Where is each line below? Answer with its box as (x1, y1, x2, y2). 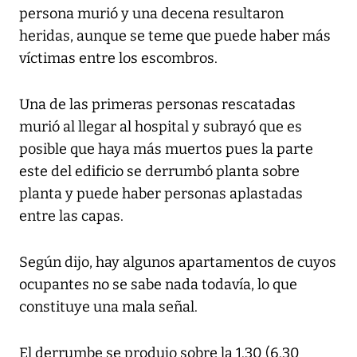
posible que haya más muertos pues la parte (19, 140, 313, 159)
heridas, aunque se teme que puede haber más (19, 27, 331, 45)
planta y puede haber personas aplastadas (19, 185, 303, 203)
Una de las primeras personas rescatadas (19, 96, 296, 114)
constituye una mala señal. (19, 298, 198, 316)
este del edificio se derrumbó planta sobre (19, 163, 300, 181)
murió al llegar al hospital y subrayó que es (19, 118, 302, 136)
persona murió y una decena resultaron (19, 5, 284, 23)
